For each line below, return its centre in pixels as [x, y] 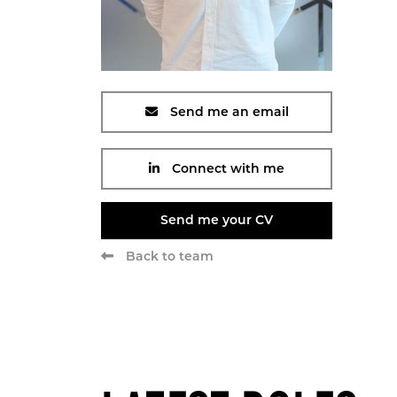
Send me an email [227, 113]
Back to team [170, 257]
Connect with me [226, 169]
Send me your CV [217, 221]
